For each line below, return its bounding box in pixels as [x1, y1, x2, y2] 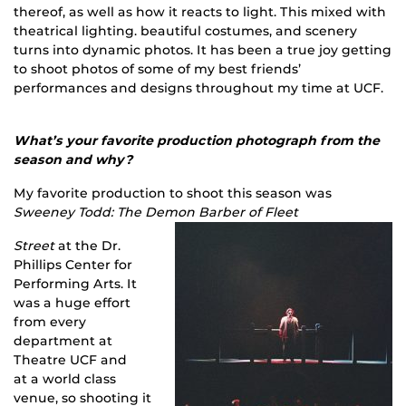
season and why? [14, 151, 133, 169]
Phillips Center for [14, 256, 132, 274]
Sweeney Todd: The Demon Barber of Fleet [14, 204, 298, 221]
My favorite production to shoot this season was [14, 185, 332, 202]
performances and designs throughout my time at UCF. [14, 80, 383, 97]
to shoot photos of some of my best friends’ [14, 61, 301, 78]
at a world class [14, 371, 116, 388]
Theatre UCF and [14, 352, 127, 369]
